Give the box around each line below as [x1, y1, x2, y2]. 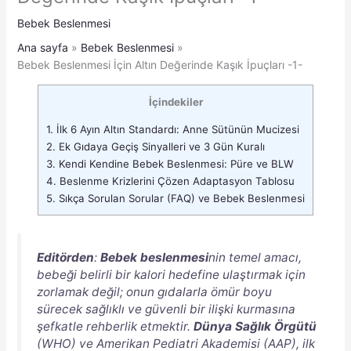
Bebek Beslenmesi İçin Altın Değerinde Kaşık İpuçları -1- [16, 57, 302, 71]
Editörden [36, 249, 94, 265]
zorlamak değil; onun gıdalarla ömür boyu [36, 284, 272, 299]
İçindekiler [148, 95, 203, 108]
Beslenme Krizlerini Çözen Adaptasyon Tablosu [56, 175, 295, 188]
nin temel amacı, [208, 249, 302, 265]
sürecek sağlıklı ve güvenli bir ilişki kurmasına [36, 301, 295, 317]
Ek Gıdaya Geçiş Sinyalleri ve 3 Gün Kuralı [56, 140, 265, 154]
